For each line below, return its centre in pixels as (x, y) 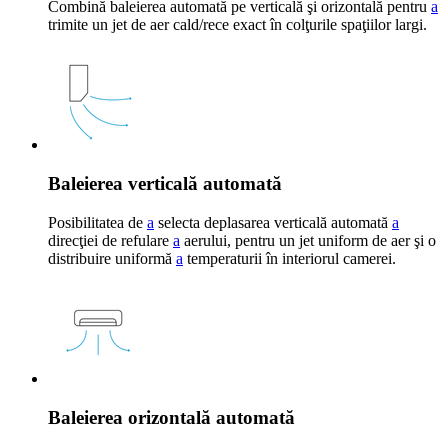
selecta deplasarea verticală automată (273, 222)
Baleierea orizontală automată (171, 417)
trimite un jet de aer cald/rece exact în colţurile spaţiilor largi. (237, 25)
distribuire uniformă (112, 258)
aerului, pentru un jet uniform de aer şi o (308, 240)
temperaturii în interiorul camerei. (289, 258)
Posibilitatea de (97, 222)
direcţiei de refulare (110, 240)
